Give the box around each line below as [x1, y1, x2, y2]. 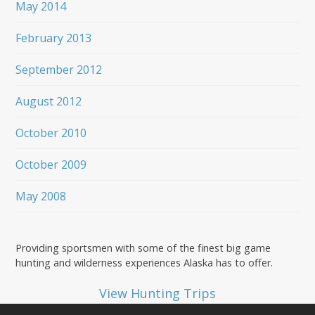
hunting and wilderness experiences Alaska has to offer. [15, 255, 274, 269]
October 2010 [15, 124, 87, 141]
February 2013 [15, 30, 92, 46]
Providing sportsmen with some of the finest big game [15, 240, 271, 255]
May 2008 [15, 188, 67, 204]
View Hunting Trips [99, 284, 216, 302]
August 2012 [15, 93, 82, 109]
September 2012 [15, 61, 103, 77]
